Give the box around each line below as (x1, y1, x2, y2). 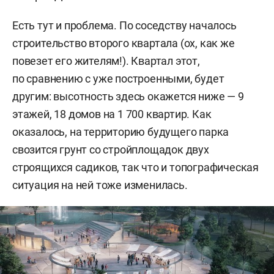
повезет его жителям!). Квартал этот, (12, 54, 200, 68)
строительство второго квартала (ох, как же (12, 37, 235, 50)
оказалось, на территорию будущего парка (12, 125, 229, 139)
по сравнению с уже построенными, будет (12, 72, 224, 86)
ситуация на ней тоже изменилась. (12, 179, 190, 192)
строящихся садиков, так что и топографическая (12, 161, 259, 174)
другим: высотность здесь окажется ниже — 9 (12, 90, 244, 103)
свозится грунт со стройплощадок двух (12, 143, 209, 157)
